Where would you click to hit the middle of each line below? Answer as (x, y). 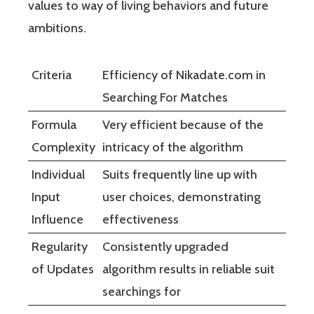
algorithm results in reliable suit (189, 269)
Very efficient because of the (183, 124)
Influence (57, 219)
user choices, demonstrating (182, 197)
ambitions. (57, 28)
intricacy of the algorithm (173, 147)
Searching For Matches (165, 97)
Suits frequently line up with (180, 174)
